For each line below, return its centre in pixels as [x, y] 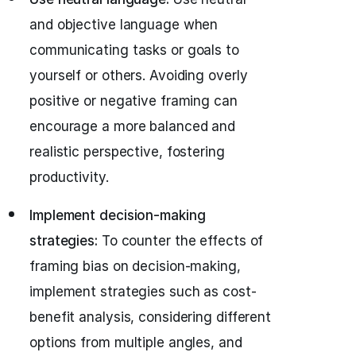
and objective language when [124, 25]
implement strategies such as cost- [143, 292]
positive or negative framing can [133, 101]
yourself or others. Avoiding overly [139, 75]
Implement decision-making [118, 215]
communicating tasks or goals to [134, 50]
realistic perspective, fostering [127, 152]
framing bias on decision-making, [135, 266]
